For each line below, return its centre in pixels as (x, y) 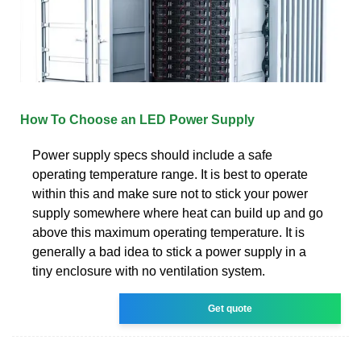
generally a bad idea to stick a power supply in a (169, 251)
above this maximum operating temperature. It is (168, 232)
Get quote (230, 308)
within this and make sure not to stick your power (170, 193)
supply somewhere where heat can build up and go (178, 213)
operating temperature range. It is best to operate (170, 174)
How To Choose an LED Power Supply (137, 119)
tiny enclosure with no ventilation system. (149, 271)
